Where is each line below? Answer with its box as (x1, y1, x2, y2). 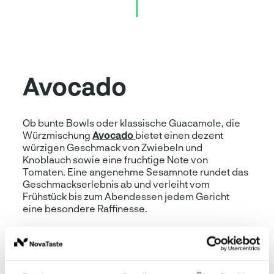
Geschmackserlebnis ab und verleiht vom (23, 177, 210, 190)
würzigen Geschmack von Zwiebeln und (23, 141, 203, 153)
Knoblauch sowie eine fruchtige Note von (23, 153, 209, 165)
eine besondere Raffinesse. (23, 202, 148, 214)
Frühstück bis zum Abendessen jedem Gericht (23, 190, 230, 202)
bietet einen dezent (135, 128, 224, 141)
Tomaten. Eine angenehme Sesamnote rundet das (23, 165, 249, 177)
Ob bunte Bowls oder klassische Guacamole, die (23, 116, 241, 128)
